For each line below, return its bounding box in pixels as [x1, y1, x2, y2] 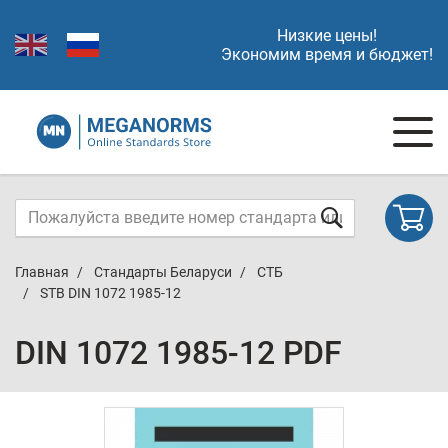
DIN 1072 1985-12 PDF [15, 334, 342, 372]
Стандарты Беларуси [94, 264, 232, 280]
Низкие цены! [277, 26, 377, 45]
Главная [15, 264, 69, 280]
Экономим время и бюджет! [221, 45, 433, 64]
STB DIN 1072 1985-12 [40, 285, 181, 301]
